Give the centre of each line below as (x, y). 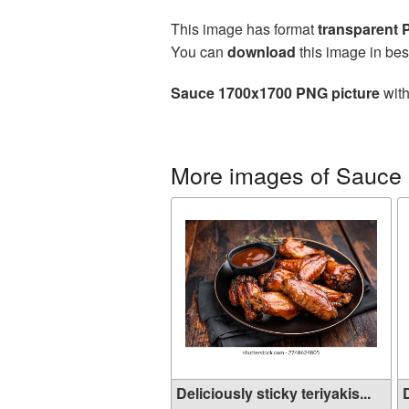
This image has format (244, 29)
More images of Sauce (286, 174)
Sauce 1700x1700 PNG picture (275, 93)
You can (199, 52)
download (262, 52)
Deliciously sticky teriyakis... (273, 393)
